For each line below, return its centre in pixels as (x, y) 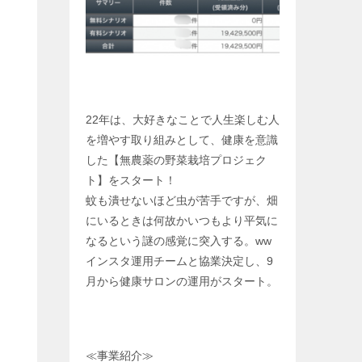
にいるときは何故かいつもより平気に (182, 221)
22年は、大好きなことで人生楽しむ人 (183, 120)
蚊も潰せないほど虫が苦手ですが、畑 (182, 201)
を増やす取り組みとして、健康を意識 (182, 140)
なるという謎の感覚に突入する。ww (179, 241)
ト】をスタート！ (131, 181)
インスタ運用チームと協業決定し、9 (179, 261)
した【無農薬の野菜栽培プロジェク (176, 160)
